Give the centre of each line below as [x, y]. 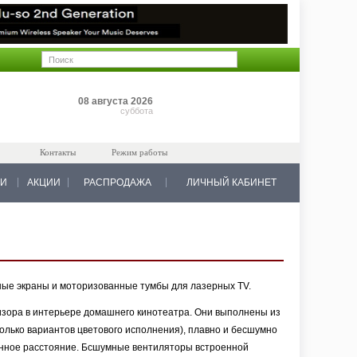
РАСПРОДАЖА [118, 182]
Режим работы [139, 152]
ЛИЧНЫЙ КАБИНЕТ [231, 182]
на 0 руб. [232, 110]
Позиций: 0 [236, 97]
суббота [137, 111]
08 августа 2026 [116, 101]
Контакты [58, 152]
